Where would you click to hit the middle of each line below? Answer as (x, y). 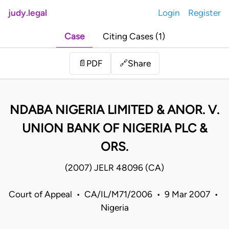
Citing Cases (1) (134, 37)
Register (204, 13)
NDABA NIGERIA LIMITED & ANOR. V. (114, 110)
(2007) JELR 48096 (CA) (114, 168)
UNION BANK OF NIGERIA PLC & (114, 128)
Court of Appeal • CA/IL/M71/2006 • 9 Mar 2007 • (114, 194)
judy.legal (28, 13)
